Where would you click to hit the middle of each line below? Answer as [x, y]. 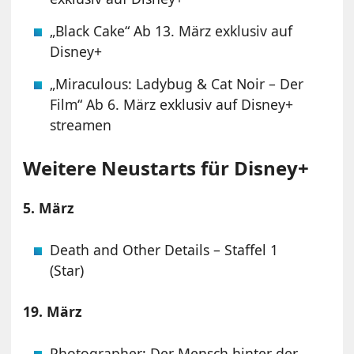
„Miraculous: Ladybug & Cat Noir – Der [177, 83]
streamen [81, 124]
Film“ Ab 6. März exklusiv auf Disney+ [172, 104]
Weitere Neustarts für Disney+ [166, 168]
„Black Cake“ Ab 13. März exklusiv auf [171, 30]
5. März [49, 207]
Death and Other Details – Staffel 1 [164, 249]
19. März [53, 311]
